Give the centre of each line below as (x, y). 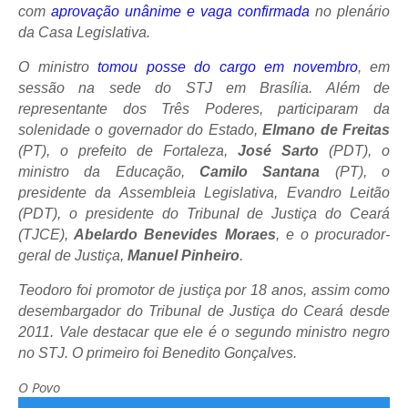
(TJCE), (43, 235)
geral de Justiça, (73, 255)
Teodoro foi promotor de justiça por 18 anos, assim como (204, 290)
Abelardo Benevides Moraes (172, 235)
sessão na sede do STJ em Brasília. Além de (204, 88)
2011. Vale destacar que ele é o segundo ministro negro (204, 332)
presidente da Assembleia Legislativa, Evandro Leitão (204, 193)
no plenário (350, 11)
